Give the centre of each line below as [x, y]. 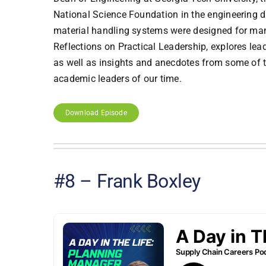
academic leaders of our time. [117, 79]
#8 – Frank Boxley [127, 181]
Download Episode [96, 113]
